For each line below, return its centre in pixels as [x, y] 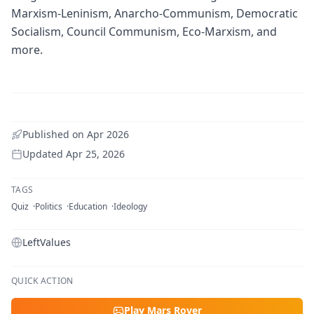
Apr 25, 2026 [95, 153]
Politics [49, 206]
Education [88, 206]
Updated [44, 153]
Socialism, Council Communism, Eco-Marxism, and [144, 31]
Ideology [130, 206]
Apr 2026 [108, 134]
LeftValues [47, 242]
